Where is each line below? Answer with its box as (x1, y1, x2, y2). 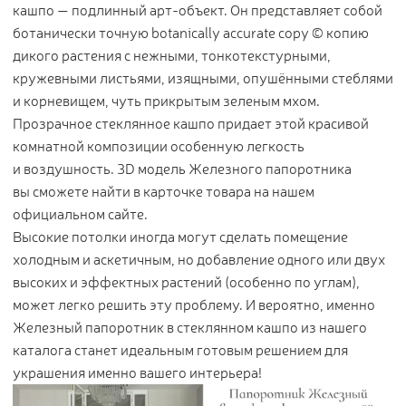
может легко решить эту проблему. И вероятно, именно (13, 295, 375, 314)
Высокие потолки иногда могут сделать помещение (13, 227, 348, 246)
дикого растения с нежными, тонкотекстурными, (13, 45, 331, 65)
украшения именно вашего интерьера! (13, 362, 262, 382)
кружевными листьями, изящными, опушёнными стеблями (13, 68, 393, 88)
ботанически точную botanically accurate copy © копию (13, 23, 369, 43)
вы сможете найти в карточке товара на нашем (13, 181, 314, 201)
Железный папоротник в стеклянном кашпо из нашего (13, 317, 367, 337)
